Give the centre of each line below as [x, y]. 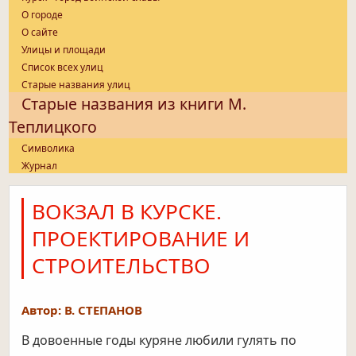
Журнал [40, 166]
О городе [43, 15]
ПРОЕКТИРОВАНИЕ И [141, 239]
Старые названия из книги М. [134, 104]
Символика [48, 149]
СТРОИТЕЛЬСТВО [122, 266]
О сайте [40, 33]
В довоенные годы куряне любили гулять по [159, 341]
